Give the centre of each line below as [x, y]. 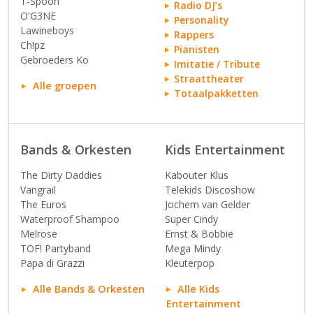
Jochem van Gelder [208, 204]
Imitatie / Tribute [217, 64]
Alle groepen [65, 86]
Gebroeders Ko [54, 60]
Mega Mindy [193, 248]
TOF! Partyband [56, 248]
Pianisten [197, 49]
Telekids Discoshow [210, 190]
